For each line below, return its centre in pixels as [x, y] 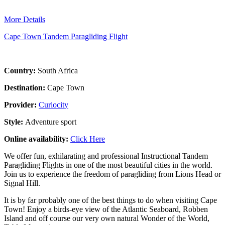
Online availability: [37, 139]
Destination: [26, 87]
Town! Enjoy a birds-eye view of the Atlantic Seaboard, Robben [106, 209]
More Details [25, 19]
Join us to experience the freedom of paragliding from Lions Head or [113, 174]
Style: [15, 122]
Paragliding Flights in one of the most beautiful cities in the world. [108, 165]
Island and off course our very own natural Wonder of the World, [107, 218]
